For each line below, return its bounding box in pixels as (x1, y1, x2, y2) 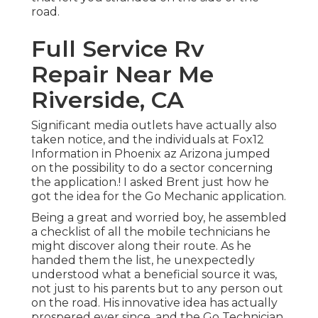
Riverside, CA (31, 86, 184, 114)
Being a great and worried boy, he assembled (31, 211, 287, 225)
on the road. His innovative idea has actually (31, 296, 278, 310)
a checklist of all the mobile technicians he (31, 225, 270, 239)
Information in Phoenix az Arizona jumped (31, 147, 270, 161)
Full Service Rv (31, 35, 204, 63)
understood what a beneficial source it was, (31, 268, 277, 282)
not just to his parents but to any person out (31, 282, 283, 296)
